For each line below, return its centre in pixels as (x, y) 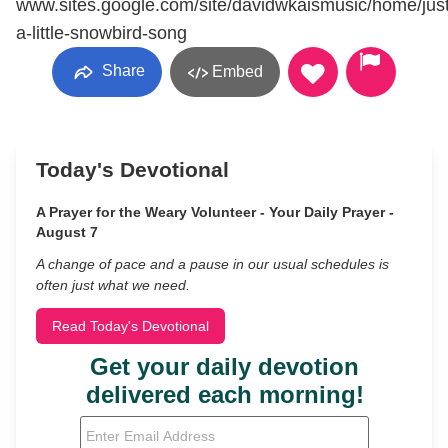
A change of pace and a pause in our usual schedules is (212, 264)
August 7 (67, 232)
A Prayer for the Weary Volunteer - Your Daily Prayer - (215, 212)
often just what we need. (113, 285)
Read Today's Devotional (130, 326)
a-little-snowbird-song (101, 33)
